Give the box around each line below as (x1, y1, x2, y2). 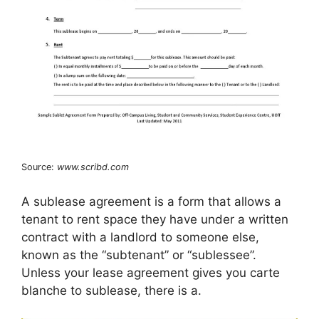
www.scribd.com (57, 161, 129, 172)
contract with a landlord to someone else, (21, 230, 259, 245)
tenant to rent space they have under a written (21, 212, 288, 227)
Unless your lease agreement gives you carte (21, 266, 280, 281)
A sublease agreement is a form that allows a (21, 194, 281, 209)
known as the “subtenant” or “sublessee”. (21, 248, 256, 263)
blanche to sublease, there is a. (21, 283, 202, 298)
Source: (21, 161, 57, 172)
